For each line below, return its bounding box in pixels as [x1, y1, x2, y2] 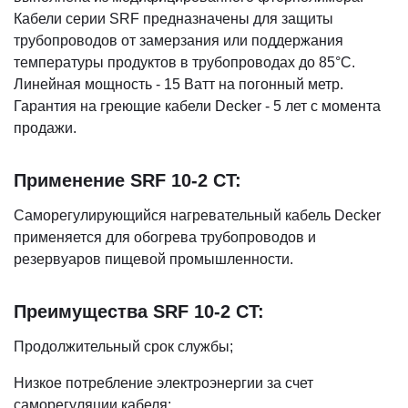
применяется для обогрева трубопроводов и [14, 229, 316, 245]
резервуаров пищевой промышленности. [14, 251, 293, 267]
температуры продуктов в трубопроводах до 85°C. [14, 55, 355, 70]
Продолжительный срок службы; [14, 339, 233, 354]
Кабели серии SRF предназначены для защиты [14, 11, 333, 26]
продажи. [14, 120, 76, 136]
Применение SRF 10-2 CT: [14, 170, 241, 190]
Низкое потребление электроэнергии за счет [14, 375, 313, 391]
